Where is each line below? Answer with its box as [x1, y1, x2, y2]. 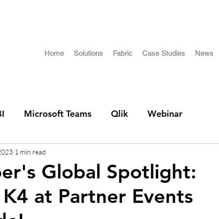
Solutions [74, 49, 103, 57]
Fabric [113, 49, 132, 57]
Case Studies [142, 49, 185, 57]
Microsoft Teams [24, 108, 91, 119]
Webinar [148, 108, 182, 119]
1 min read [15, 147, 46, 156]
